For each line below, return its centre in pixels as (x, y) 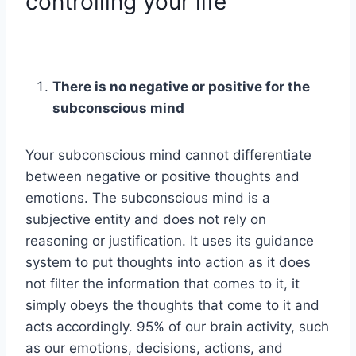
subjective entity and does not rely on (146, 220)
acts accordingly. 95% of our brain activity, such (177, 327)
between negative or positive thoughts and (163, 177)
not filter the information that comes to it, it (163, 284)
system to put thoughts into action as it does (168, 263)
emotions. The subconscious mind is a (148, 198)
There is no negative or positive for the (181, 87)
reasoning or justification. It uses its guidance (170, 241)
